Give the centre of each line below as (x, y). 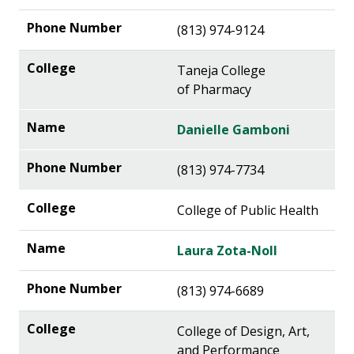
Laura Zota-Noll (227, 251)
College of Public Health (248, 211)
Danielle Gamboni (233, 130)
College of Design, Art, (243, 331)
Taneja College (221, 71)
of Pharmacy (214, 90)
